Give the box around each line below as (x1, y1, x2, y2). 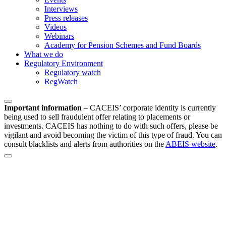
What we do (24, 49, 63, 59)
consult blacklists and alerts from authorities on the (4, 139, 165, 148)
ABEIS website (165, 139, 215, 148)
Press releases (44, 13, 88, 22)
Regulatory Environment (24, 59, 103, 68)
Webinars (44, 31, 74, 40)
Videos (44, 22, 67, 31)
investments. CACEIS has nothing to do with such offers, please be (4, 121, 218, 130)
